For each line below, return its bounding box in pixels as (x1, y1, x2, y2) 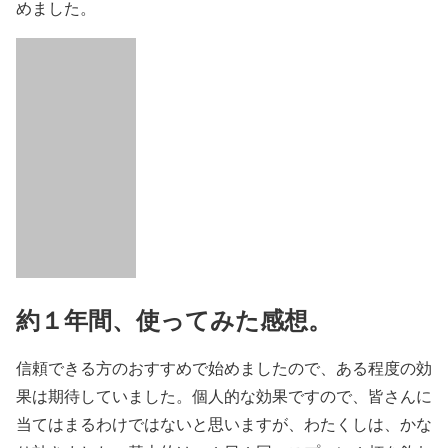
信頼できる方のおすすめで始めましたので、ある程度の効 (16, 356, 432, 378)
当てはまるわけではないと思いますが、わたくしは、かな (16, 412, 432, 434)
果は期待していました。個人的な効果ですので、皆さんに (16, 384, 432, 406)
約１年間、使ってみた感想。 (16, 302, 332, 338)
